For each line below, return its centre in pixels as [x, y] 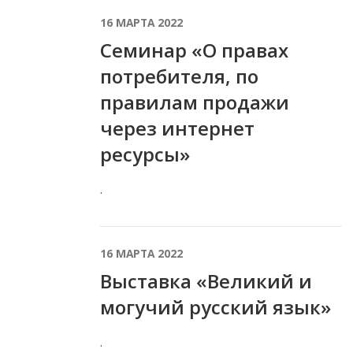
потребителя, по [179, 76]
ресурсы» [145, 154]
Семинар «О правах [194, 50]
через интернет [177, 128]
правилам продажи [195, 102]
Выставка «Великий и [206, 281]
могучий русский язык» [216, 307]
